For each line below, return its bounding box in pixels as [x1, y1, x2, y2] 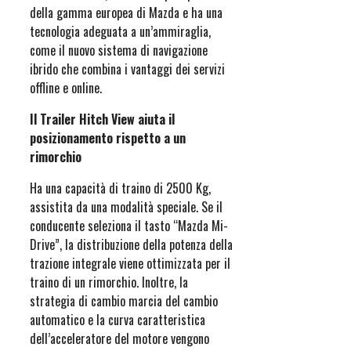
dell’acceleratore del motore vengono [30, 329, 209, 349]
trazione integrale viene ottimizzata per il [30, 254, 230, 273]
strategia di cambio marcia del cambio [30, 291, 218, 311]
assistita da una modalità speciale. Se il [30, 197, 223, 217]
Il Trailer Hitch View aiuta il [30, 110, 175, 129]
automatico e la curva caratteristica [30, 310, 205, 330]
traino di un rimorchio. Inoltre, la [30, 273, 188, 292]
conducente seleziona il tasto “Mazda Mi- [30, 216, 228, 236]
